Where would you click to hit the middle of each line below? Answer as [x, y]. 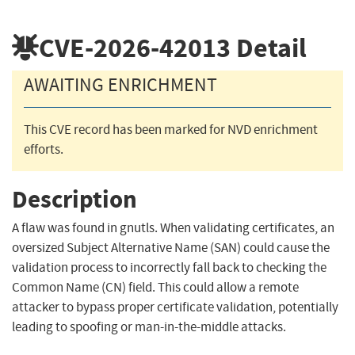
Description [74, 199]
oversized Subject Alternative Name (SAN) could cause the [171, 248]
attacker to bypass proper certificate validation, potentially [175, 307]
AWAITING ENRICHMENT [120, 85]
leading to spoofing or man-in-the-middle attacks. [149, 327]
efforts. [44, 150]
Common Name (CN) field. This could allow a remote [155, 288]
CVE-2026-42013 [135, 48]
